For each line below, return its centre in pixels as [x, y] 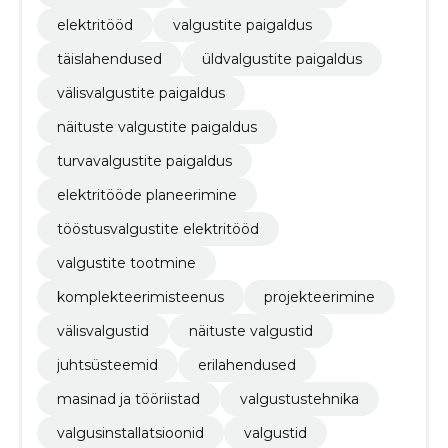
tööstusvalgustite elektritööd [157, 229]
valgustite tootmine [126, 263]
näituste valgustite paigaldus [156, 127]
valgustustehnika [299, 399]
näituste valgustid [250, 331]
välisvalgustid [102, 331]
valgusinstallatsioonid [130, 433]
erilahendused [246, 365]
